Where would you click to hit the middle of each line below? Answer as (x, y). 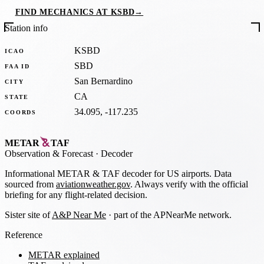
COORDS (21, 112)
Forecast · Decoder (96, 153)
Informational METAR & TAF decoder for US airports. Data (118, 173)
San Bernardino (103, 81)
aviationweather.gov (93, 184)
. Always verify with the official (189, 184)
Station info (26, 28)
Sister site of (28, 214)
